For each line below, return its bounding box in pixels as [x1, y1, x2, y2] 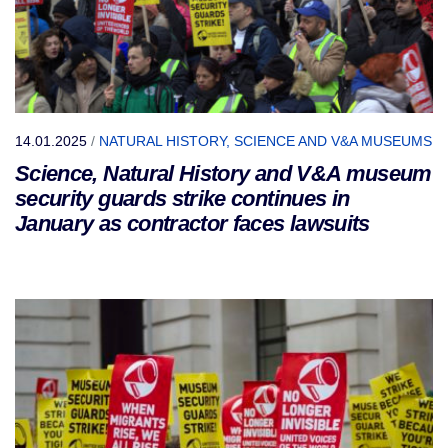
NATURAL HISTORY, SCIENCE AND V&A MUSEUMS [99, 133, 432, 150]
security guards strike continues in [15, 186, 350, 212]
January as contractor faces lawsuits [15, 211, 370, 237]
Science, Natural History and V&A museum [15, 161, 432, 187]
